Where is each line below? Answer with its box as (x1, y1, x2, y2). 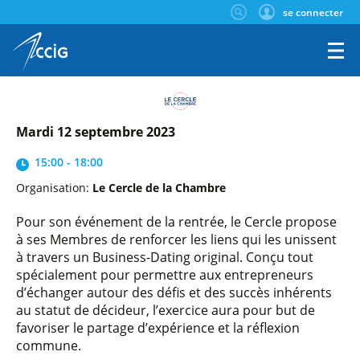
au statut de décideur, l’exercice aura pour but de (16, 301, 315, 318)
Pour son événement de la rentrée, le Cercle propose (16, 213, 337, 230)
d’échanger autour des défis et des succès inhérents (16, 284, 332, 301)
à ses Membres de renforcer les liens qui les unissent (16, 231, 337, 247)
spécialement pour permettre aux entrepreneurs (16, 266, 313, 283)
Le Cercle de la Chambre (92, 180, 226, 195)
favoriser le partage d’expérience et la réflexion (16, 319, 300, 336)
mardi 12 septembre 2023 (28, 123, 175, 141)
